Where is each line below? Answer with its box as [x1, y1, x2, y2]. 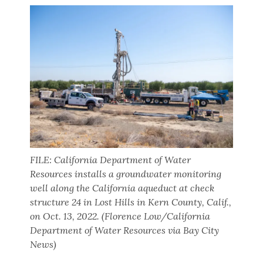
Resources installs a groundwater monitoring [30, 167, 222, 180]
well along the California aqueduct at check [30, 181, 215, 194]
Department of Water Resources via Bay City [30, 224, 220, 236]
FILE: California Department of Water [30, 153, 191, 166]
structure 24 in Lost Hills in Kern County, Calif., [30, 195, 232, 208]
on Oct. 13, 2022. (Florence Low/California [30, 210, 211, 222]
